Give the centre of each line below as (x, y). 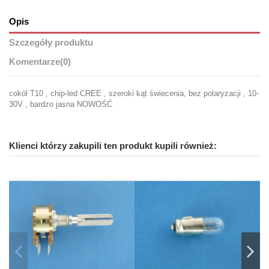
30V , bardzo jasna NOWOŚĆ (61, 104)
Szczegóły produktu (51, 43)
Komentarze (35, 62)
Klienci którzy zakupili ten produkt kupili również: (113, 146)
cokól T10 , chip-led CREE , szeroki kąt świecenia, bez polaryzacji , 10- (134, 93)
